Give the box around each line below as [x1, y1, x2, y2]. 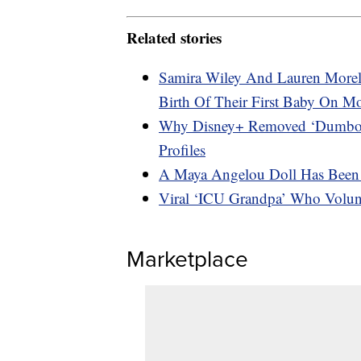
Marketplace [127, 242, 248, 274]
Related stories [127, 26, 222, 48]
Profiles [159, 139, 205, 160]
